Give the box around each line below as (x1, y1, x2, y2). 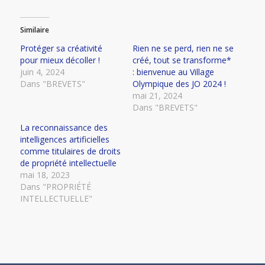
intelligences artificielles (20, 133, 109, 145)
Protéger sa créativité (20, 42, 102, 54)
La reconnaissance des (20, 121, 108, 133)
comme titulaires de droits (20, 145, 121, 157)
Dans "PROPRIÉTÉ (20, 180, 91, 192)
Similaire (20, 24, 49, 35)
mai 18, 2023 (20, 169, 70, 180)
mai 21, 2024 (132, 89, 182, 101)
